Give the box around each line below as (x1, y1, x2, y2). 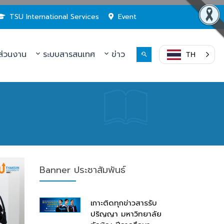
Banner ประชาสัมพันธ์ (39, 163, 125, 177)
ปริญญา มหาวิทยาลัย (90, 208, 161, 219)
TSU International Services (9, 11, 99, 22)
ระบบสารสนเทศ (39, 48, 95, 60)
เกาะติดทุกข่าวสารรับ (90, 197, 157, 208)
